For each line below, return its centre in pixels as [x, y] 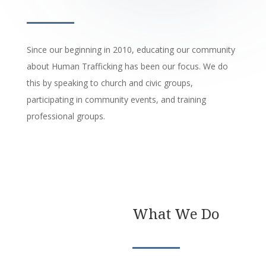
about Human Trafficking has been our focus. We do [127, 66]
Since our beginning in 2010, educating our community [131, 50]
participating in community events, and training [116, 100]
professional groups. [66, 116]
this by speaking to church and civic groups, [110, 83]
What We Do [176, 214]
